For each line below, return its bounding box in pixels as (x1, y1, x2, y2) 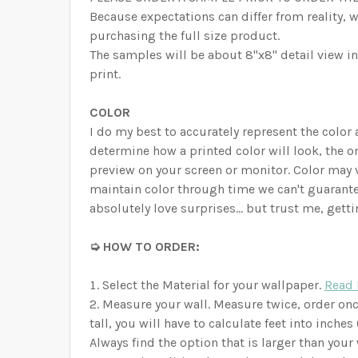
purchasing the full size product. (89, 28, 280, 44)
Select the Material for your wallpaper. (102, 277, 324, 293)
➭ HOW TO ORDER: (89, 239, 200, 255)
